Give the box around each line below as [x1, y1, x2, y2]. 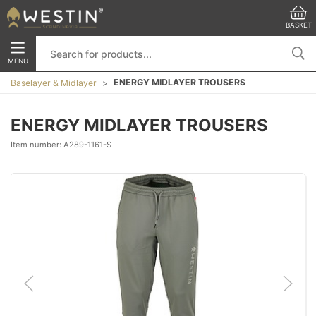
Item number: [11, 140, 63, 150]
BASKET [285, 20, 312, 29]
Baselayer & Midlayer [11, 77, 97, 88]
